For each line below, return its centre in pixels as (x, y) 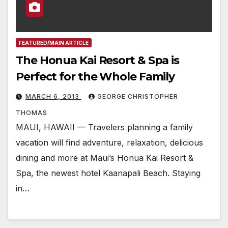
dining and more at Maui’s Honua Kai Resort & (105, 158)
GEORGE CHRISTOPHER (138, 97)
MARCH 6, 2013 (53, 97)
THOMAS (32, 113)
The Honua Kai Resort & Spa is (98, 61)
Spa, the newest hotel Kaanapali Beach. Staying (108, 173)
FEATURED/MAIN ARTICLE (54, 43)
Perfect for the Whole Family (95, 77)
